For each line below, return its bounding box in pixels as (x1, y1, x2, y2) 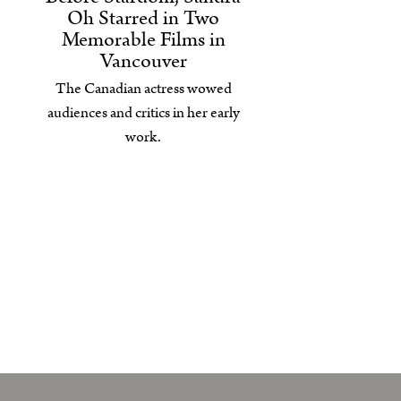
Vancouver (99, 46, 187, 76)
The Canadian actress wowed (55, 77, 232, 99)
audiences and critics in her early (47, 101, 240, 124)
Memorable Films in (61, 24, 226, 55)
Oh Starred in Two (67, 3, 219, 33)
